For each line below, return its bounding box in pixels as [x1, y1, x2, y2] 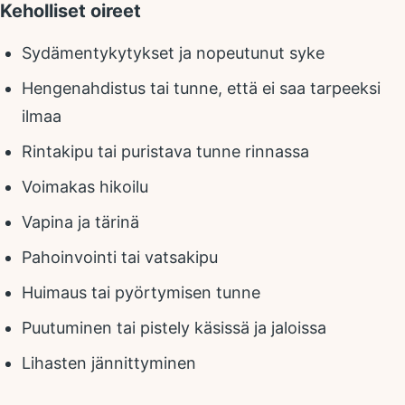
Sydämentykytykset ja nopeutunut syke [22, 43, 325, 62]
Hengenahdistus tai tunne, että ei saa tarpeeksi [22, 79, 381, 98]
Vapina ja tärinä [22, 212, 139, 231]
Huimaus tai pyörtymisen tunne [22, 283, 260, 302]
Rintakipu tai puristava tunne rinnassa [22, 142, 309, 161]
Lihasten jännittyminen [22, 353, 196, 372]
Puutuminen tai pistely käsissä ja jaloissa [22, 318, 326, 337]
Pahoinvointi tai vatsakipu [22, 248, 218, 267]
